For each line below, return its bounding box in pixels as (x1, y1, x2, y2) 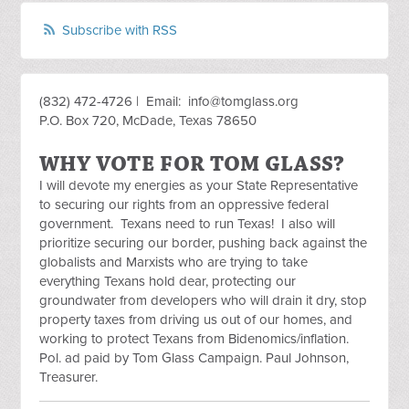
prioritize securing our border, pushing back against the (39, 235, 368, 252)
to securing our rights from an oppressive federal (39, 196, 330, 214)
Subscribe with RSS (62, 22, 178, 39)
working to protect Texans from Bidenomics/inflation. (39, 330, 350, 348)
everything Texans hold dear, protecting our (39, 273, 297, 290)
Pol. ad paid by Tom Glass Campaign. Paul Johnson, (39, 350, 350, 367)
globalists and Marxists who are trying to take (39, 254, 309, 271)
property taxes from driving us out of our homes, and (39, 311, 353, 329)
